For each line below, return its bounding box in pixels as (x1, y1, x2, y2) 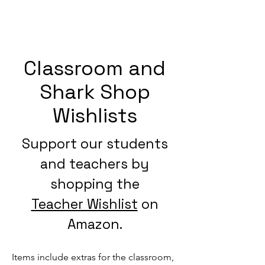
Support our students (21, 135, 168, 153)
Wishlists (52, 103, 137, 128)
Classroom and (24, 56, 166, 81)
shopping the (50, 175, 140, 193)
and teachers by (40, 155, 149, 173)
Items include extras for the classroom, (12, 251, 174, 263)
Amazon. (67, 215, 122, 233)
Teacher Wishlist (31, 195, 138, 213)
